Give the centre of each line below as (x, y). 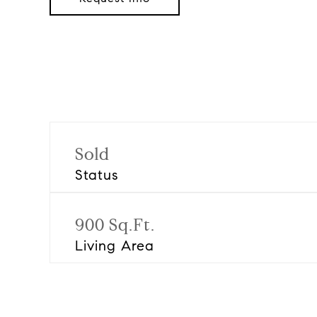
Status (97, 175)
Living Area (115, 246)
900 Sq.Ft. (115, 225)
